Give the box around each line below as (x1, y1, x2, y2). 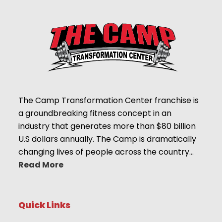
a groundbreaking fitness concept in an (18, 107, 172, 119)
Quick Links (18, 199, 71, 211)
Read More (18, 159, 64, 170)
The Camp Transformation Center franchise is (18, 94, 199, 106)
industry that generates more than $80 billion (18, 120, 196, 132)
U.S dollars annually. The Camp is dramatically (18, 133, 197, 145)
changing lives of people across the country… (18, 146, 194, 158)
